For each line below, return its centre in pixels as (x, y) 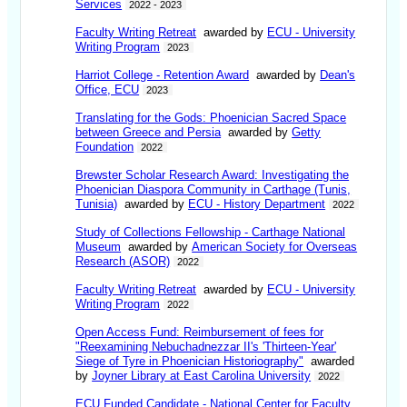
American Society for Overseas (275, 246)
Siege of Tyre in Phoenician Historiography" (190, 361)
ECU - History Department (257, 203)
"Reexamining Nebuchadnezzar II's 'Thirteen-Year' (206, 346)
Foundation (105, 146)
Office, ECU (108, 89)
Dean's (338, 74)
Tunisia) (97, 203)
